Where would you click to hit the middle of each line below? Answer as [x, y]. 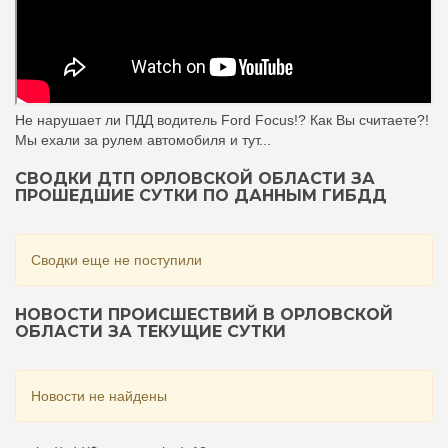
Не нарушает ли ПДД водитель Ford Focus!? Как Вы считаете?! [222, 120]
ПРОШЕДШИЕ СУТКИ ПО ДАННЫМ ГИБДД [201, 195]
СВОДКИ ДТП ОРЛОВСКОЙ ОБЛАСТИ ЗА [195, 178]
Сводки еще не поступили [116, 260]
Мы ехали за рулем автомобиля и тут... [143, 140]
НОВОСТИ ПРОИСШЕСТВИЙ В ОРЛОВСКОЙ [204, 314]
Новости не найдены [99, 396]
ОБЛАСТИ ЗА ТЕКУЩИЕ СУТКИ [150, 331]
